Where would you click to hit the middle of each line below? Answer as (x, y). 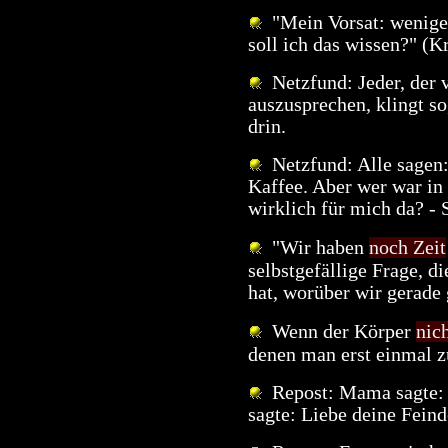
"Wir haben (315, 247)
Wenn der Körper (339, 331)
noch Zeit (407, 247)
